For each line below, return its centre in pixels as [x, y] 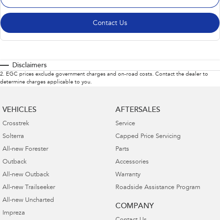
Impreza [14, 213]
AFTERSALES [137, 110]
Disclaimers [29, 66]
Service [125, 124]
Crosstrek [16, 124]
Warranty [128, 175]
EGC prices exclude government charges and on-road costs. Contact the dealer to [107, 74]
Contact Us [110, 23]
